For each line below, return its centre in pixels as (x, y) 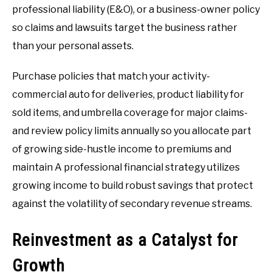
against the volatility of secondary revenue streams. (132, 204)
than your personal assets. (73, 46)
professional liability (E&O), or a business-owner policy (136, 10)
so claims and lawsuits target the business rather (125, 28)
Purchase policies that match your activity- (111, 76)
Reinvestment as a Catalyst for (125, 240)
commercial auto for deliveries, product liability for (128, 95)
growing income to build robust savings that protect (133, 186)
